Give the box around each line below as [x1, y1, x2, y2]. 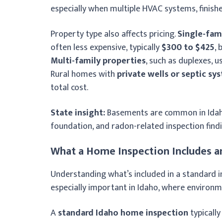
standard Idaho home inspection [58, 205, 188, 221]
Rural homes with [51, 66, 117, 82]
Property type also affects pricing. [51, 26, 177, 42]
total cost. [51, 80, 88, 95]
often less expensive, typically [51, 40, 162, 55]
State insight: [51, 105, 105, 120]
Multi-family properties [51, 53, 146, 68]
